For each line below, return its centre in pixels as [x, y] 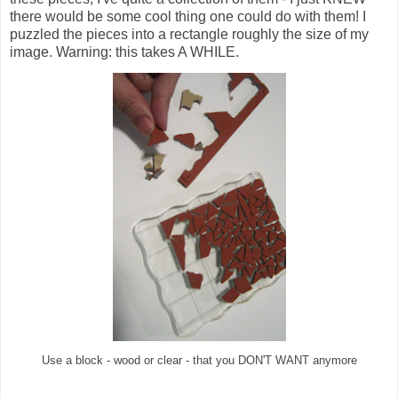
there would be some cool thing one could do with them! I [188, 16]
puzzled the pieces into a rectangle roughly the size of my [189, 34]
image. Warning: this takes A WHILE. [126, 52]
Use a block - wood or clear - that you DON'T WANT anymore [199, 360]
